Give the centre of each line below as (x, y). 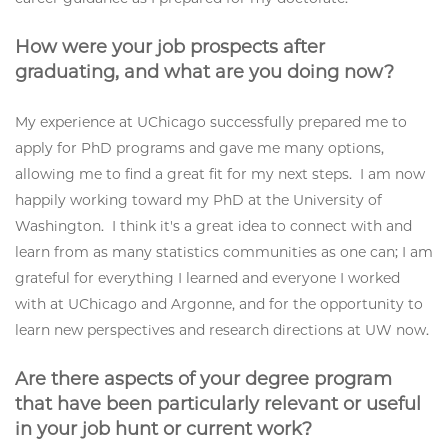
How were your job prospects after (170, 47)
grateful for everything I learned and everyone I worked (207, 278)
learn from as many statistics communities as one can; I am (224, 252)
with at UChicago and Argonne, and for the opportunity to (219, 304)
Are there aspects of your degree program (203, 379)
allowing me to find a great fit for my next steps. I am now (220, 174)
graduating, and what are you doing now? (204, 72)
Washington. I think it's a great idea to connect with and (213, 226)
